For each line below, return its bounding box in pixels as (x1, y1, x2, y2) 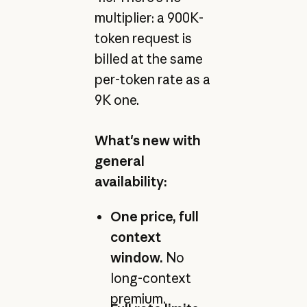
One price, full (110, 208, 199, 225)
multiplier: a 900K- (94, 10, 204, 27)
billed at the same (94, 51, 203, 68)
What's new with (94, 132, 201, 149)
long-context (110, 269, 191, 286)
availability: (94, 173, 167, 190)
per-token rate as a (94, 71, 210, 88)
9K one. (94, 92, 139, 109)
